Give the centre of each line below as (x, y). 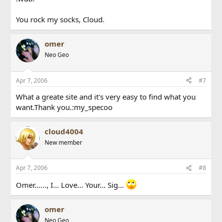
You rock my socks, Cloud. (60, 19)
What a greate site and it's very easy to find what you (106, 96)
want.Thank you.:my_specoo (64, 107)
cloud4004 (64, 131)
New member (64, 142)
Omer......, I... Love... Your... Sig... (71, 185)
